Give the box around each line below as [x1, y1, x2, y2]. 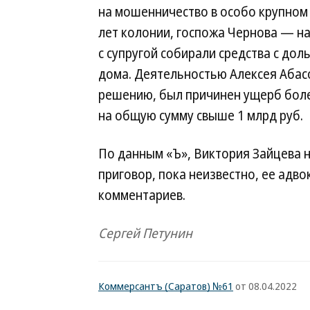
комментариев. [98, 186, 185, 204]
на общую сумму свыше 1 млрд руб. [98, 107, 303, 125]
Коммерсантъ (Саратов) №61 [98, 279, 233, 293]
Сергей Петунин [98, 224, 192, 242]
